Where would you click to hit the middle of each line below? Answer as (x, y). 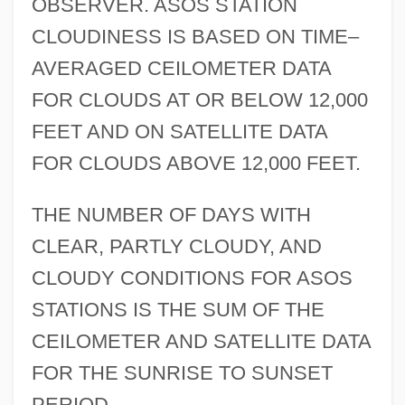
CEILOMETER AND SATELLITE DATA (201, 342)
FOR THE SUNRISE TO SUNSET (182, 373)
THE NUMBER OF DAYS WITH (171, 215)
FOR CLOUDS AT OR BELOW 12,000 (199, 100)
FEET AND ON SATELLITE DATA (179, 132)
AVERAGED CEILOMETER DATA (181, 69)
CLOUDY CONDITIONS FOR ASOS (192, 278)
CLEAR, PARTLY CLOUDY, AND (176, 247)
